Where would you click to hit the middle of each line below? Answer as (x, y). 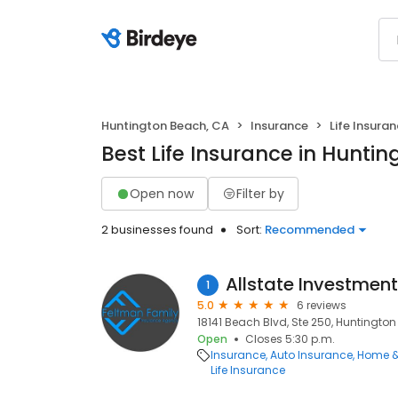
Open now (162, 193)
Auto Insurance (312, 355)
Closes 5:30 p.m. (290, 339)
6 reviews (322, 305)
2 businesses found (157, 230)
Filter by (260, 193)
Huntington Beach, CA (165, 126)
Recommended (310, 230)
